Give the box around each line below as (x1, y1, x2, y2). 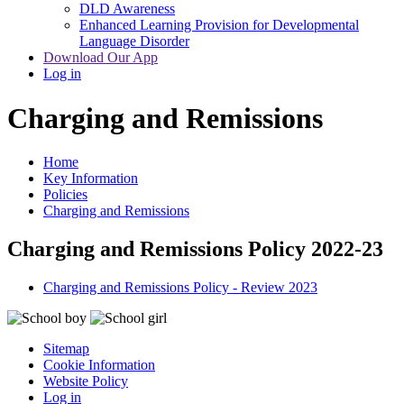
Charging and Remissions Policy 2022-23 (7, 237, 383, 262)
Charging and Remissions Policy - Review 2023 (43, 280, 317, 296)
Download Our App (43, 50, 158, 66)
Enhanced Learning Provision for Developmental (79, 17, 359, 33)
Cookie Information (43, 357, 155, 373)
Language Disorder (79, 33, 189, 50)
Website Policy (43, 373, 128, 390)
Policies (43, 187, 87, 203)
